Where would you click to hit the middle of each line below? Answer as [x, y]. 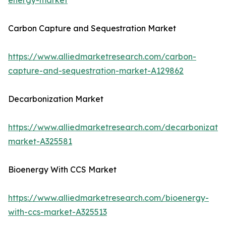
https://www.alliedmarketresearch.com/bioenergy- [108, 198]
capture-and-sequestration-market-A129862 [96, 71]
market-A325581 [40, 142]
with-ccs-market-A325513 [58, 212]
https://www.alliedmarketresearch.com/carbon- [102, 57]
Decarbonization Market [56, 99]
